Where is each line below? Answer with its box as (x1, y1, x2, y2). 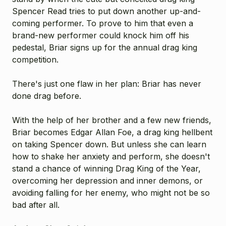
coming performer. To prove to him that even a (12, 18, 193, 28)
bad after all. (12, 199, 60, 210)
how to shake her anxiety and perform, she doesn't (12, 151, 210, 161)
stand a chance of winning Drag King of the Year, (12, 163, 201, 174)
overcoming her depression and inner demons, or (12, 175, 203, 186)
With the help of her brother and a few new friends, (12, 115, 211, 125)
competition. (12, 54, 59, 65)
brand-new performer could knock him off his (12, 30, 189, 40)
